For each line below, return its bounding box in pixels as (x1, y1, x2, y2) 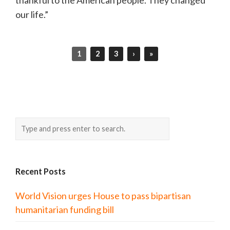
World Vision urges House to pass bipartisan (15, 189, 191, 201)
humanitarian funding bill (15, 203, 114, 215)
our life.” (15, 8, 48, 20)
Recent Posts (15, 166, 66, 176)
